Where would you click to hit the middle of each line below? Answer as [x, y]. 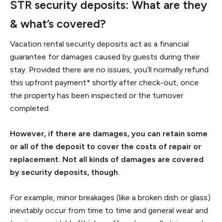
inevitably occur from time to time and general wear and [109, 210]
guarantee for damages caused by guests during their [105, 56]
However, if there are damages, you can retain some [109, 133]
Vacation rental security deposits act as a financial [99, 44]
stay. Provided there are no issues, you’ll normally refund [109, 69]
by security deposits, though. [66, 172]
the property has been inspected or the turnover [97, 95]
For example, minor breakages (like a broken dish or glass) [110, 197]
